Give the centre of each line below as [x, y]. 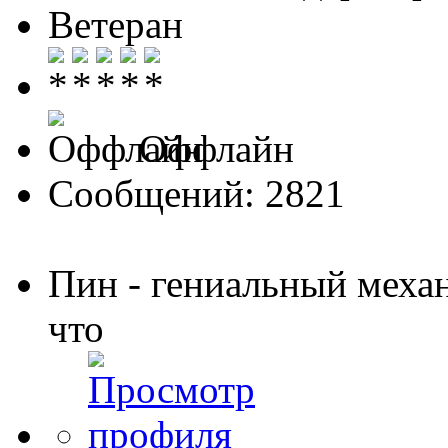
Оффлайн [211, 148]
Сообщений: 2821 [196, 193]
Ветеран [115, 24]
